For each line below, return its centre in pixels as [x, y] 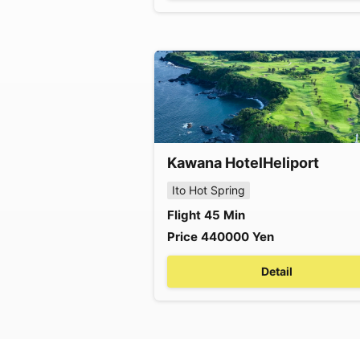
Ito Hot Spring [209, 190]
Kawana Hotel [215, 163]
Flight [184, 215]
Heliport [291, 163]
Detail [276, 271]
